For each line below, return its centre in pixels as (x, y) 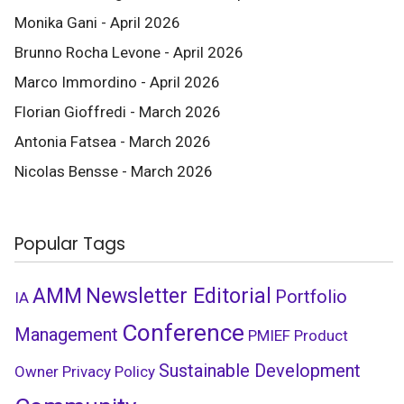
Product (321, 335)
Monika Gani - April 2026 (97, 23)
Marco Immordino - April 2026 (117, 82)
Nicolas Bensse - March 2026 (114, 171)
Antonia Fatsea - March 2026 (113, 142)
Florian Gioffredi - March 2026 (118, 112)
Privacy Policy (109, 372)
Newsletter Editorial (179, 296)
